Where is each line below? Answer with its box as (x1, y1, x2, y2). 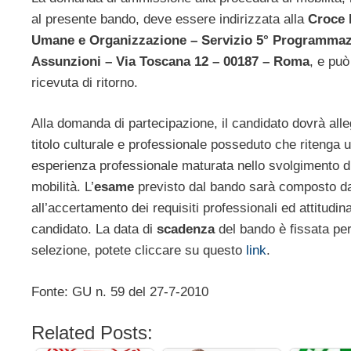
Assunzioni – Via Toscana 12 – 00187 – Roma (31, 53, 309, 69)
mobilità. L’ (31, 179, 94, 195)
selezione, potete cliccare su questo (31, 243, 246, 259)
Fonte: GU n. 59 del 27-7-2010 (31, 284, 208, 299)
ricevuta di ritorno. (31, 74, 138, 90)
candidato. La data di (31, 222, 157, 237)
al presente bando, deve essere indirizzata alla (31, 11, 308, 27)
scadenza (157, 222, 215, 237)
